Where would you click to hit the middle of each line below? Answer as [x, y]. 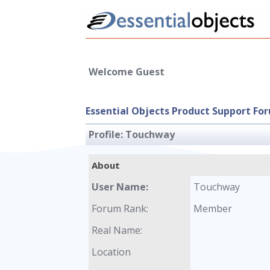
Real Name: [117, 230]
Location [111, 252]
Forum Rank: [120, 209]
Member [213, 209]
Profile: [107, 134]
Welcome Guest [127, 72]
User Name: [120, 187]
